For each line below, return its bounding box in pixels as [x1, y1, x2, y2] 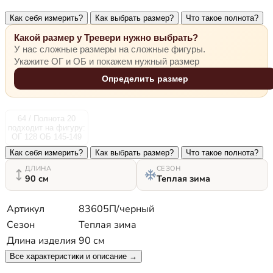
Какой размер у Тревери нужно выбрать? [14, 32, 198, 43]
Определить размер [102, 74, 188, 84]
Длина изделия [7, 234, 76, 248]
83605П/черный [79, 202, 154, 216]
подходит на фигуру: [8, 123, 85, 133]
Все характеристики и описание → [10, 252, 137, 261]
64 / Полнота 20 [18, 114, 76, 124]
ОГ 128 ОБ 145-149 [12, 132, 82, 142]
